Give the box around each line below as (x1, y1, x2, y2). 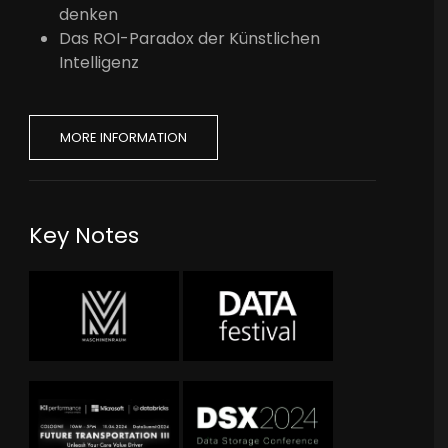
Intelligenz (59, 50, 140, 74)
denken (59, 2, 119, 26)
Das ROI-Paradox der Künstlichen (59, 26, 321, 50)
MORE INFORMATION (60, 127, 188, 147)
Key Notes (29, 219, 140, 251)
